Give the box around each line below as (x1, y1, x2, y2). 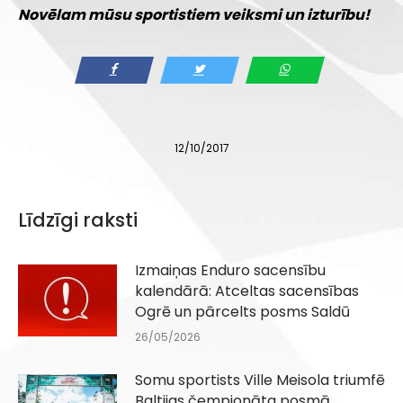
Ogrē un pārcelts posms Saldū (135, 301, 350, 323)
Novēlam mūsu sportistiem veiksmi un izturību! (18, 4, 370, 26)
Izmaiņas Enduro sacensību (135, 260, 326, 282)
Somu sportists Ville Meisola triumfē (135, 370, 385, 391)
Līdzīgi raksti (18, 207, 138, 234)
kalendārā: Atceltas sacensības (135, 281, 359, 302)
